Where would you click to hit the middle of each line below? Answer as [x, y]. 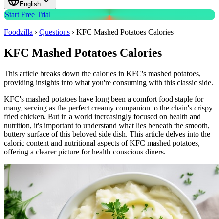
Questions [55, 32]
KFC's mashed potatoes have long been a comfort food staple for [104, 99]
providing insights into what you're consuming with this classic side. [109, 83]
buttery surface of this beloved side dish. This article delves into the [107, 134]
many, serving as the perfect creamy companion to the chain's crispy [108, 108]
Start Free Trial [28, 15]
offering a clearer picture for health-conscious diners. [85, 152]
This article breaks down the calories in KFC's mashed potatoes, [102, 74]
